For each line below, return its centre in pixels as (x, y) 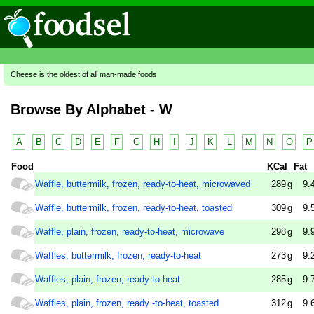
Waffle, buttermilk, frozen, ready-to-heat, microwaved (143, 184)
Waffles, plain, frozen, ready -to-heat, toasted (127, 303)
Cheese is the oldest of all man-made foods (84, 74)
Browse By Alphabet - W (91, 110)
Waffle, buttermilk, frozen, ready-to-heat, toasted (134, 208)
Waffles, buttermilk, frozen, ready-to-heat (118, 256)
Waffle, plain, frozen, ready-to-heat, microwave (130, 232)
